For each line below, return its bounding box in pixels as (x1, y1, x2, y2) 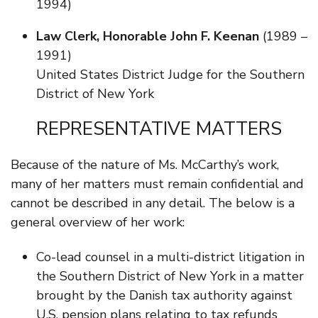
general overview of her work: (11, 213, 185, 231)
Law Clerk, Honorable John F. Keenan (36, 27, 259, 45)
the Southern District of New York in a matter (36, 268, 304, 285)
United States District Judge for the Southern (36, 65, 305, 83)
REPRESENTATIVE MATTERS (36, 116, 282, 141)
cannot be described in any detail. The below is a (11, 194, 295, 212)
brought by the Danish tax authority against (36, 287, 292, 305)
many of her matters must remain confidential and (11, 175, 304, 192)
